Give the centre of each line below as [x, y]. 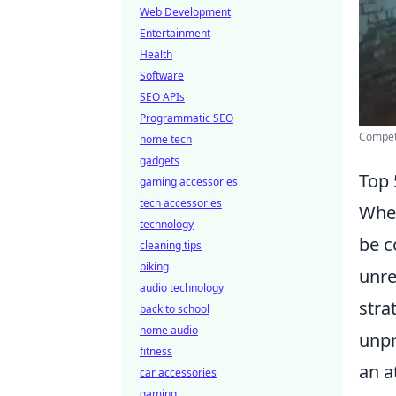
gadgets [160, 160]
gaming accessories [189, 182]
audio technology [182, 288]
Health [156, 54]
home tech [166, 139]
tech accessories [181, 203]
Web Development [185, 12]
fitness [156, 351]
